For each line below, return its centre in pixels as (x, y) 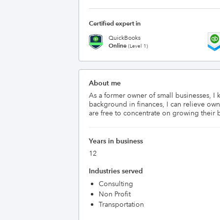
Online (118, 45)
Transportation (121, 204)
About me (105, 83)
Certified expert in (115, 24)
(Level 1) (137, 46)
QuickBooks (124, 38)
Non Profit (115, 194)
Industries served (116, 171)
